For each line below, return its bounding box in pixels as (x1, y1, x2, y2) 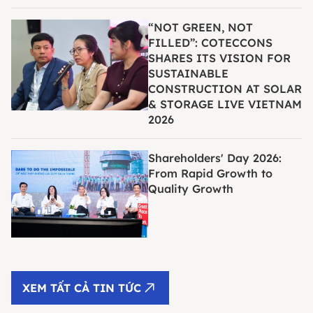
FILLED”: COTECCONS (148, 35, 272, 50)
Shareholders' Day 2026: (148, 150, 282, 165)
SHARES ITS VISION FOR (148, 50, 291, 65)
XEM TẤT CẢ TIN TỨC (22, 280, 141, 295)
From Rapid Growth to (148, 166, 272, 180)
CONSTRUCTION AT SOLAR (148, 81, 302, 96)
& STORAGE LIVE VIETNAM (148, 96, 302, 111)
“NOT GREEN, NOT (148, 20, 253, 34)
